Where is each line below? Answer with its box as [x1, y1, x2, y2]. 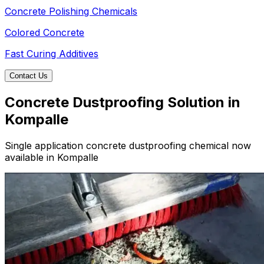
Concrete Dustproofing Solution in [5, 94, 240, 111]
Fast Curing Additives [5, 48, 98, 60]
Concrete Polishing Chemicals [5, 5, 137, 18]
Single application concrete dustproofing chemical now [5, 139, 251, 151]
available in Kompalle [5, 151, 98, 163]
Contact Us [9, 71, 48, 81]
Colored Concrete [5, 27, 84, 39]
